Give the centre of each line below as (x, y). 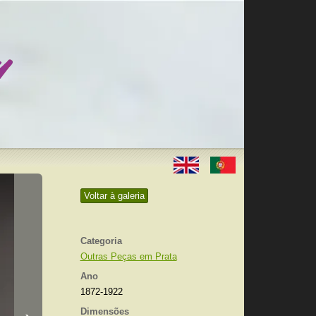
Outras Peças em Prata (128, 256)
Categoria (101, 241)
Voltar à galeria (114, 196)
